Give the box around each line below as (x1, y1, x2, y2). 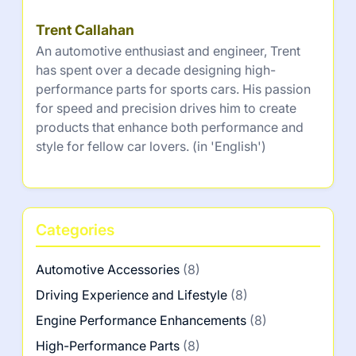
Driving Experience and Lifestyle (36, 287, 227, 304)
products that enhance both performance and (36, 119, 304, 136)
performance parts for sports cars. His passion (36, 81, 311, 98)
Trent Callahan (36, 21, 134, 39)
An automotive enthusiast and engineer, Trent (36, 43, 300, 60)
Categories (36, 220, 114, 240)
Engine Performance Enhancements (36, 312, 246, 329)
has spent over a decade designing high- (36, 62, 276, 79)
